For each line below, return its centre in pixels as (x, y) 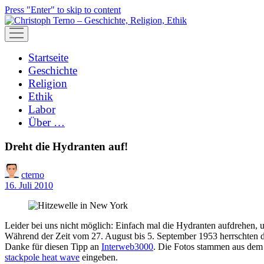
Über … (47, 122)
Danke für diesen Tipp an (53, 247)
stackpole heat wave (42, 258)
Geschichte (53, 70)
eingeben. (99, 258)
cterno (33, 175)
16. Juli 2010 (29, 186)
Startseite (48, 57)
